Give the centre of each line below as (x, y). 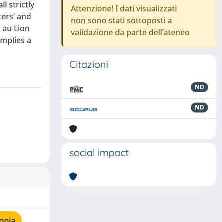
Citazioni (89, 64)
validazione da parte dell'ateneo (130, 32)
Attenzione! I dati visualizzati (124, 8)
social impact (99, 152)
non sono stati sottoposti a (121, 20)
